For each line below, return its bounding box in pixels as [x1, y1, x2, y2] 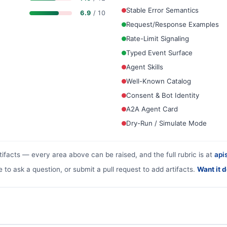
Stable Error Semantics [126, 6, 199, 14]
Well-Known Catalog [126, 77, 191, 85]
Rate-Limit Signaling [126, 34, 189, 43]
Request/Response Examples [126, 20, 219, 28]
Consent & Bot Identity [126, 91, 199, 99]
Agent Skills [126, 62, 163, 71]
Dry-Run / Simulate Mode [126, 119, 207, 128]
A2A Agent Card [126, 105, 178, 113]
